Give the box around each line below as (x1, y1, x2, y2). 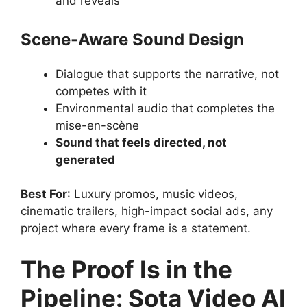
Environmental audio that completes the (56, 101, 275, 115)
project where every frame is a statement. (21, 221, 251, 235)
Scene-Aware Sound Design (21, 29, 244, 49)
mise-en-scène (56, 118, 139, 132)
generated (56, 152, 115, 167)
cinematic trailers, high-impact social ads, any (21, 204, 273, 218)
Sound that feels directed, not (56, 135, 227, 149)
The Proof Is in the (21, 254, 232, 284)
